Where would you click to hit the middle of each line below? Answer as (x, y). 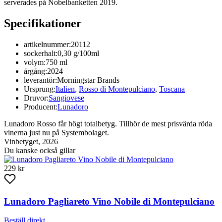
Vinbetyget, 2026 (31, 142)
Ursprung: (40, 89)
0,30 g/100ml (78, 54)
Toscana (172, 89)
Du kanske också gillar (40, 151)
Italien (65, 89)
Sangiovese (66, 98)
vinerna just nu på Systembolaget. (56, 133)
